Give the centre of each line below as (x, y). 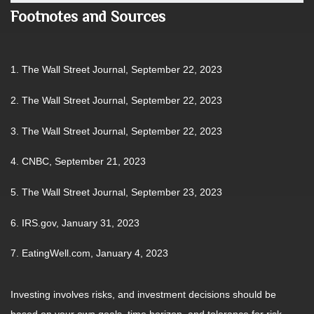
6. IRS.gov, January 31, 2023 (75, 223)
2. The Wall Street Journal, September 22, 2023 (116, 101)
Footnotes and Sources (88, 16)
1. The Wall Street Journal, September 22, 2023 (116, 70)
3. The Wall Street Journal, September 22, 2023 (116, 131)
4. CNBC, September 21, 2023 (78, 162)
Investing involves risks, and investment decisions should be (143, 294)
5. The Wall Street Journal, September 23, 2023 (116, 192)
